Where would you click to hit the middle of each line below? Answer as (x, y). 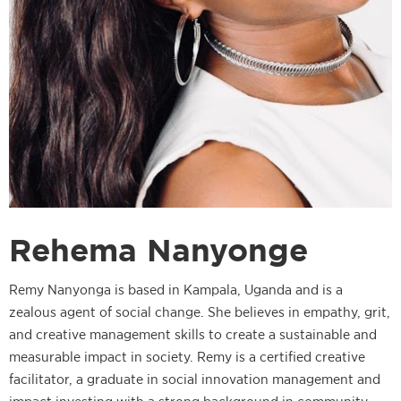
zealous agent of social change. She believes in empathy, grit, (200, 311)
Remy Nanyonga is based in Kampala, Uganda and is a (176, 289)
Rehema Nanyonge (158, 250)
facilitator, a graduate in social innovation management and (195, 379)
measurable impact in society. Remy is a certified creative (187, 356)
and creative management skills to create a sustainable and (193, 334)
